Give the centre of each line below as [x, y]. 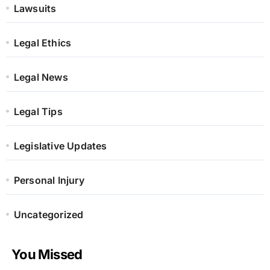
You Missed [47, 255]
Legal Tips [38, 112]
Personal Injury [49, 181]
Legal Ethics [42, 43]
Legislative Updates [60, 146]
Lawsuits [35, 9]
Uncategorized [49, 215]
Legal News [41, 77]
